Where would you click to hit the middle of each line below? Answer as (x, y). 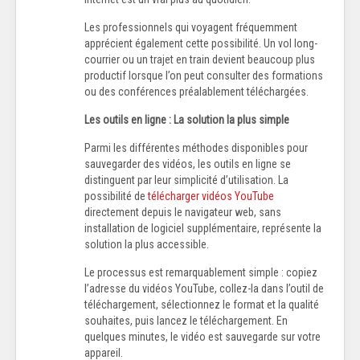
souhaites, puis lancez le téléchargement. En (186, 321)
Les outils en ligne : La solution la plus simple (187, 120)
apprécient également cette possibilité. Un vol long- (201, 44)
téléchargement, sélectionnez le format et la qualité (202, 305)
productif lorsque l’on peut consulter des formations (204, 76)
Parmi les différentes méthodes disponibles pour (196, 148)
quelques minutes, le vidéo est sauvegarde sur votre (202, 337)
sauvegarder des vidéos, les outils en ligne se (188, 164)
